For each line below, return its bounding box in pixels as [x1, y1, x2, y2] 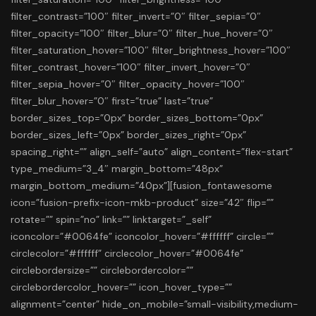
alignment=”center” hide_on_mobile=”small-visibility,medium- [11, 297, 298, 310]
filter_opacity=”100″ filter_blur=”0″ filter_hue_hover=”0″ [11, 26, 273, 39]
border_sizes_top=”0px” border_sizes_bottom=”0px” [11, 111, 263, 124]
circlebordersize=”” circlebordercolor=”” [11, 263, 193, 276]
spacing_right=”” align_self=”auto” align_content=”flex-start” [11, 145, 293, 158]
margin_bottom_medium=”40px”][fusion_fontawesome [11, 178, 272, 192]
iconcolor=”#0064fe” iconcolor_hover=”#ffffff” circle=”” [11, 229, 274, 243]
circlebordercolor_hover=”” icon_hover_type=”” [11, 280, 232, 293]
